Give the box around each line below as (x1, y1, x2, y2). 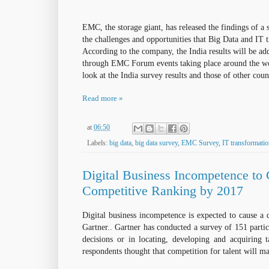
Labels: (87, 139, 109, 147)
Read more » (82, 93, 123, 103)
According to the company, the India (82, 46, 209, 56)
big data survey (135, 139, 178, 147)
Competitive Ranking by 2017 (82, 183, 243, 198)
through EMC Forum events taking (82, 58, 204, 68)
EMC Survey (181, 139, 219, 147)
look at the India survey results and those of (82, 70, 233, 80)
